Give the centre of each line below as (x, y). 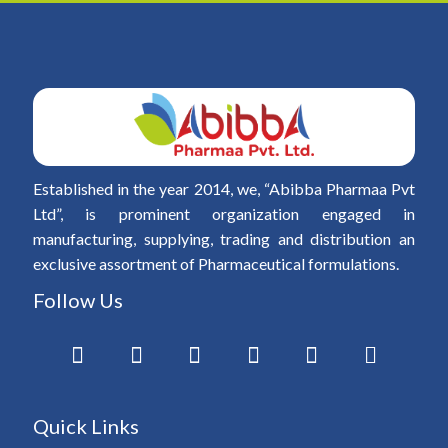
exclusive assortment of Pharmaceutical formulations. (216, 263)
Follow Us (78, 299)
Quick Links (86, 425)
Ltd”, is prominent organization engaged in (224, 213)
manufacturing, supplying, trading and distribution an (224, 238)
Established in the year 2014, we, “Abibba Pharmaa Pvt (224, 188)
